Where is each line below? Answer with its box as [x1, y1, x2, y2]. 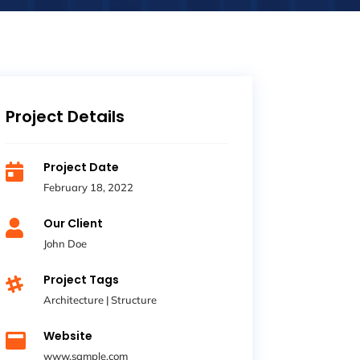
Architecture [43, 292, 104, 306]
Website [43, 327, 93, 344]
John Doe [43, 236, 88, 250]
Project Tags [43, 271, 120, 288]
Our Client [43, 215, 104, 231]
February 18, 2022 [43, 180, 134, 194]
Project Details [5, 104, 125, 128]
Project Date [43, 158, 120, 175]
